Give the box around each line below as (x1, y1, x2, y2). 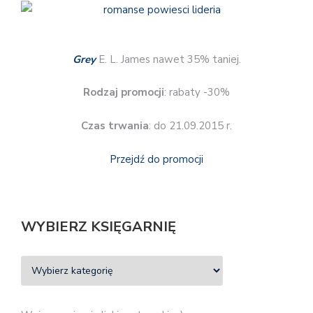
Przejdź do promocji (110, 152, 203, 167)
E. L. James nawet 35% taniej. (95, 52, 241, 66)
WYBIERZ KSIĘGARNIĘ (21, 217, 176, 236)
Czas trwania (81, 118, 149, 133)
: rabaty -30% (164, 85, 230, 100)
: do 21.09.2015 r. (149, 118, 232, 133)
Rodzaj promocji (83, 85, 164, 100)
